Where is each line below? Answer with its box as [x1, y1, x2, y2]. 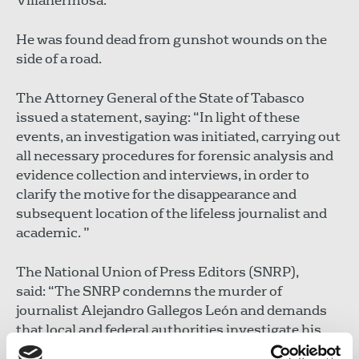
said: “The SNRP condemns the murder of [16, 282, 282, 300]
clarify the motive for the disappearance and [16, 185, 296, 203]
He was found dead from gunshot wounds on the [16, 30, 327, 48]
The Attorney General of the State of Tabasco [16, 89, 305, 107]
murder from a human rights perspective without [16, 340, 333, 357]
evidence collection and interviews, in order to [16, 166, 309, 184]
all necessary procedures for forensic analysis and [16, 147, 333, 164]
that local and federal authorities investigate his [16, 321, 321, 338]
